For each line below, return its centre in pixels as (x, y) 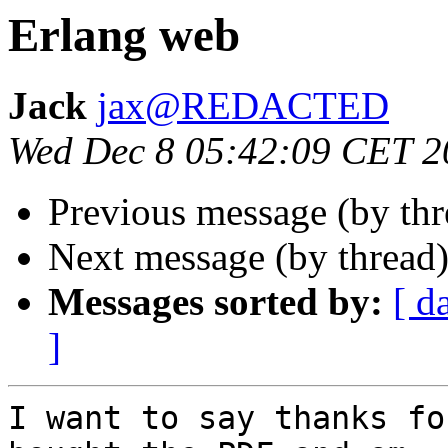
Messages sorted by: (215, 302)
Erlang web (124, 35)
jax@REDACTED (243, 106)
